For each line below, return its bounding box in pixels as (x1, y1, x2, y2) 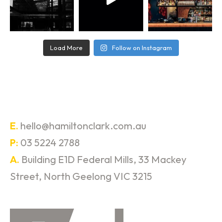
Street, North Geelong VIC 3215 (10, 170, 152, 183)
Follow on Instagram (112, 44, 172, 52)
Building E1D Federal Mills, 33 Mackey (21, 153, 186, 166)
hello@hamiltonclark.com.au (20, 119, 146, 132)
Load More (50, 44, 83, 52)
